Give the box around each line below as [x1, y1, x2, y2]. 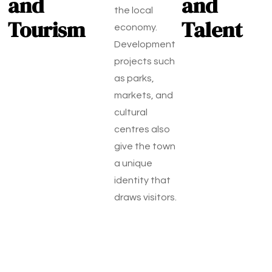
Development [114, 39, 175, 49]
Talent [182, 15, 242, 44]
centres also [114, 124, 170, 134]
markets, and [114, 90, 173, 100]
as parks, [114, 73, 154, 83]
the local [114, 5, 153, 15]
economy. [114, 22, 157, 32]
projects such [114, 56, 175, 66]
